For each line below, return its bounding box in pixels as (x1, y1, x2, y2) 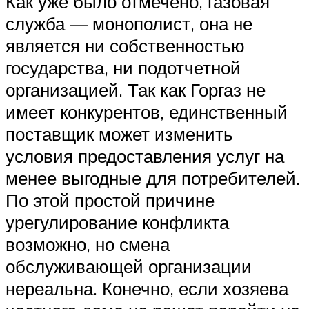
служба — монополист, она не (6, 12, 252, 35)
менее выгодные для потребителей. (6, 167, 300, 190)
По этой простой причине (6, 189, 215, 212)
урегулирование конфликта (6, 211, 229, 234)
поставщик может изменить (6, 123, 233, 146)
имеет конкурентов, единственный (6, 101, 288, 123)
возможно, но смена (6, 233, 170, 256)
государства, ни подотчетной (6, 57, 241, 79)
